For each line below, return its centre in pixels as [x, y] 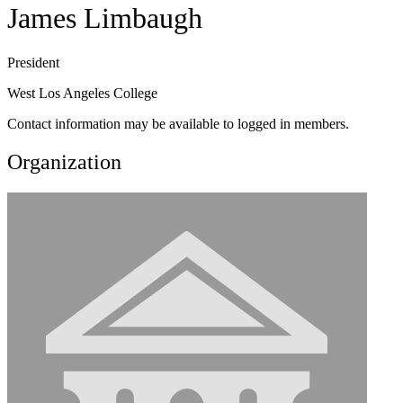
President [33, 62]
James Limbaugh [105, 18]
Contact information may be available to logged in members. [178, 123]
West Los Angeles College [82, 93]
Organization [64, 161]
